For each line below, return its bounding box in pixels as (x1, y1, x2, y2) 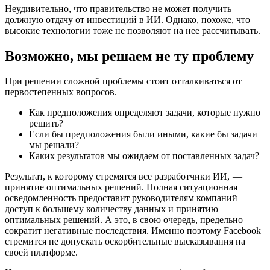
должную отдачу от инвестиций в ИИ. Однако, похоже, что (5, 14, 250, 25)
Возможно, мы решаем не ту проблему (5, 48, 254, 64)
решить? (29, 118, 63, 129)
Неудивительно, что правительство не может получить (5, 3, 231, 14)
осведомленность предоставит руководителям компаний (5, 193, 237, 204)
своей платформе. (5, 247, 78, 258)
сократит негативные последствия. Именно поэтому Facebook (5, 225, 261, 236)
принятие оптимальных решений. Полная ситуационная (5, 182, 237, 193)
